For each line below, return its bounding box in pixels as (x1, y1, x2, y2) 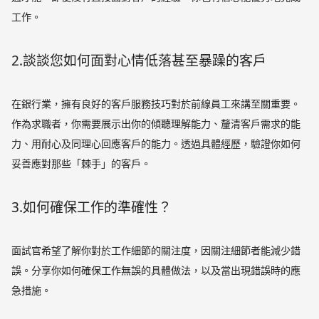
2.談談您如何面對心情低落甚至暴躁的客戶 (11, 51, 267, 70)
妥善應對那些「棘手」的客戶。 (11, 156, 152, 170)
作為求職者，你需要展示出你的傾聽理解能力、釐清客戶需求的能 (11, 116, 301, 130)
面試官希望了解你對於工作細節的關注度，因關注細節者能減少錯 (11, 243, 301, 257)
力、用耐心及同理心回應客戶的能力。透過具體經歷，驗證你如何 (11, 136, 301, 150)
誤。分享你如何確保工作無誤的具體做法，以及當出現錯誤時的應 (11, 263, 301, 277)
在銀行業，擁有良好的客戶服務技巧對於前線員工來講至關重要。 (11, 96, 301, 110)
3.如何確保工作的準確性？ (11, 197, 172, 216)
